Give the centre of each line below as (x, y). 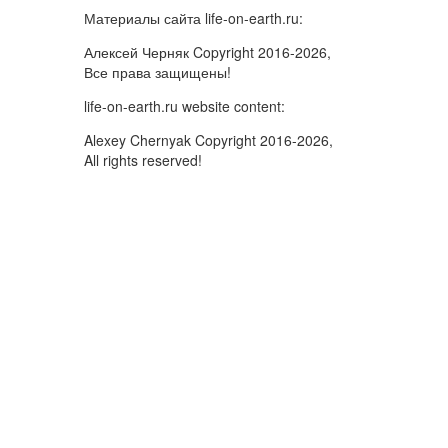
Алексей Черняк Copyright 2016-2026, (207, 51)
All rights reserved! (142, 159)
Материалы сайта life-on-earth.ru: (193, 17)
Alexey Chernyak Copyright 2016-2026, (208, 139)
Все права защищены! (157, 71)
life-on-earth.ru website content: (184, 105)
